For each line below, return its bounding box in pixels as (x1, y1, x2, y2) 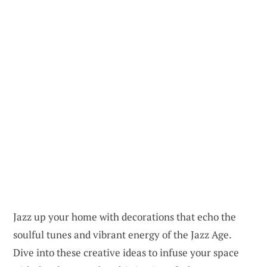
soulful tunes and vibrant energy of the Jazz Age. (13, 227, 231, 241)
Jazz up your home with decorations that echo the (13, 209, 236, 223)
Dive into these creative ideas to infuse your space (13, 245, 239, 259)
